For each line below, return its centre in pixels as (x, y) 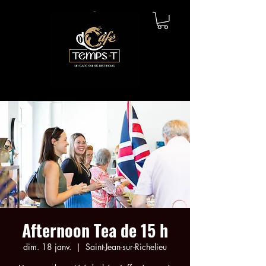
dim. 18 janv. (47, 246)
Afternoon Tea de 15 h (95, 230)
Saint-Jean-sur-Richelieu (126, 246)
